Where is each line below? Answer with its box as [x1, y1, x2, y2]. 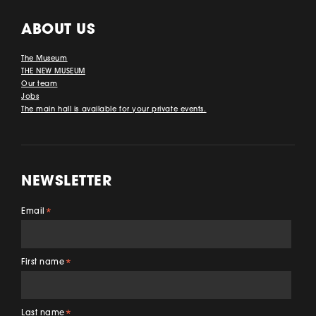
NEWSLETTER [21, 175, 112, 190]
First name [21, 259, 65, 267]
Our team [21, 80, 58, 89]
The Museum [21, 55, 68, 63]
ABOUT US [21, 23, 96, 38]
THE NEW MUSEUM [21, 68, 85, 76]
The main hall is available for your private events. [21, 106, 207, 114]
